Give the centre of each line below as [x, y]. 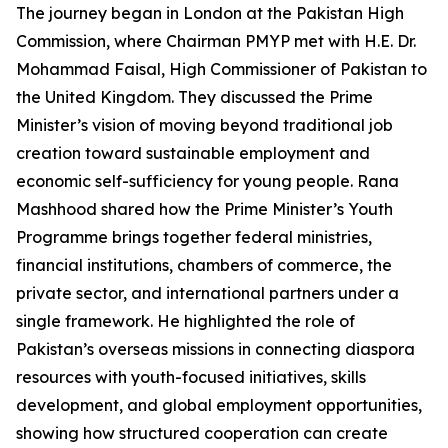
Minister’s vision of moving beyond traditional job [204, 125]
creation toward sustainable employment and [193, 153]
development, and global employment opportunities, [219, 405]
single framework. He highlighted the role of [185, 321]
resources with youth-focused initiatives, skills [191, 377]
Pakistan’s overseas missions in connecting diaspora [215, 349]
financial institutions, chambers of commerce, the [204, 265]
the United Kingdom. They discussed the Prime [194, 97]
